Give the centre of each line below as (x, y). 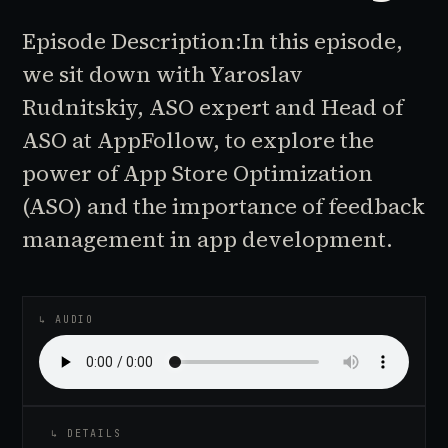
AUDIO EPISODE (101, 270)
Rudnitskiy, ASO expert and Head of (213, 107)
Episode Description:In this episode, (213, 41)
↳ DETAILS (86, 433)
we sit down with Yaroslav (163, 74)
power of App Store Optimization (198, 173)
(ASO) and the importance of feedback (224, 206)
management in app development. (208, 239)
